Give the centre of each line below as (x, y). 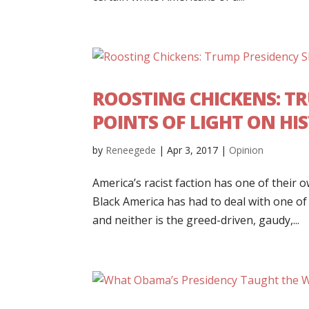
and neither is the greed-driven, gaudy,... (196, 220)
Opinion (247, 150)
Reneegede (131, 150)
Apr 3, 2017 (193, 150)
